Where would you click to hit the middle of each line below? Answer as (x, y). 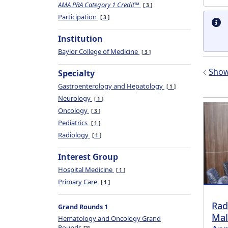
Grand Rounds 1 (83, 207)
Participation (78, 17)
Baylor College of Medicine (99, 51)
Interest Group (88, 157)
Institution (80, 39)
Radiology (74, 135)
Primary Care (78, 182)
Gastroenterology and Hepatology (111, 86)
